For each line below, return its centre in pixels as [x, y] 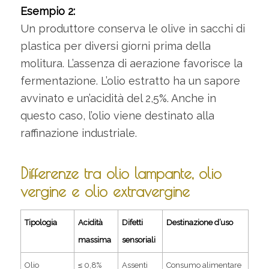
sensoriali [139, 240]
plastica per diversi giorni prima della [115, 46]
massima [95, 240]
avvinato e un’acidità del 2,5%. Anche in [118, 98]
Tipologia [41, 223]
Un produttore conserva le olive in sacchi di [132, 29]
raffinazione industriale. [78, 133]
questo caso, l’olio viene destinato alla [117, 116]
